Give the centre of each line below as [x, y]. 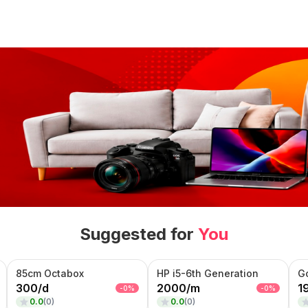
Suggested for [139, 234]
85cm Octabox [50, 273]
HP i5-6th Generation [208, 273]
